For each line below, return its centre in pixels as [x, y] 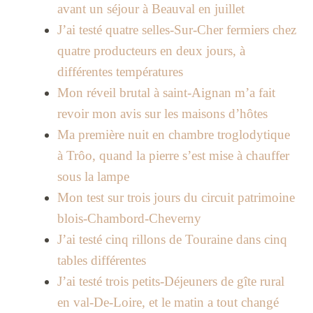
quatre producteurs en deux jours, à [151, 51]
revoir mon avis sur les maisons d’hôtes [162, 114]
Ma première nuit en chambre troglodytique [173, 135]
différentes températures [120, 72]
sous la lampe [93, 177]
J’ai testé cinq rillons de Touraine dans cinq [172, 240]
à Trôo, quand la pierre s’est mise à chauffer [173, 156]
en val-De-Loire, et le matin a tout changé [168, 303]
